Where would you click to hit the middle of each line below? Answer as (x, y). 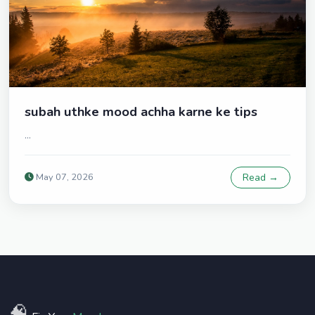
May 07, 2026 (64, 178)
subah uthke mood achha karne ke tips (141, 112)
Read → (261, 178)
